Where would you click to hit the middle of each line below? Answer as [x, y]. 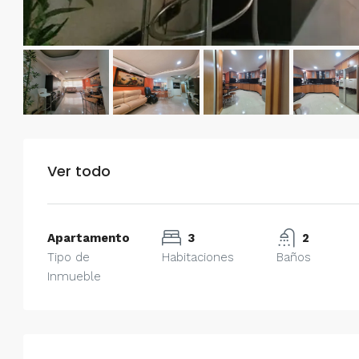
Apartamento [89, 238]
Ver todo [79, 171]
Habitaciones [198, 257]
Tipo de [69, 257]
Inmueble [74, 276]
